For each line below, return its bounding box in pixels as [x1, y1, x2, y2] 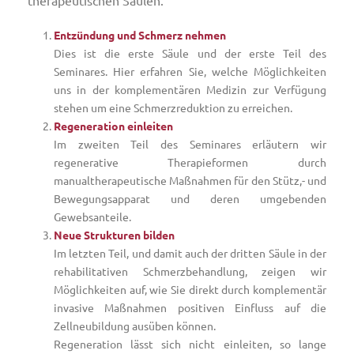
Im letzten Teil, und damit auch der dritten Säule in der [53, 246, 326, 260]
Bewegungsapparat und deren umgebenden [53, 191, 326, 205]
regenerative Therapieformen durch [53, 155, 326, 169]
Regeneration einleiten [53, 119, 173, 133]
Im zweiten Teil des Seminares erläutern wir [53, 137, 326, 151]
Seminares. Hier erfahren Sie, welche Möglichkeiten [53, 64, 326, 78]
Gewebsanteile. [53, 209, 131, 224]
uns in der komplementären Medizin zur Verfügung [53, 82, 326, 96]
